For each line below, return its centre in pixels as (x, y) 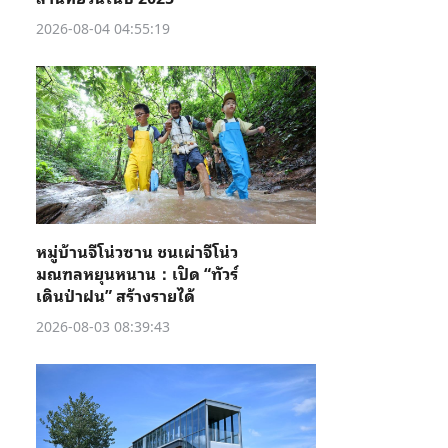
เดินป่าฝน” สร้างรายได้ (115, 295)
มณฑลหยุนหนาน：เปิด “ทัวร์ (137, 273)
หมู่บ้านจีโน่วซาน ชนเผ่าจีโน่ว (137, 251)
